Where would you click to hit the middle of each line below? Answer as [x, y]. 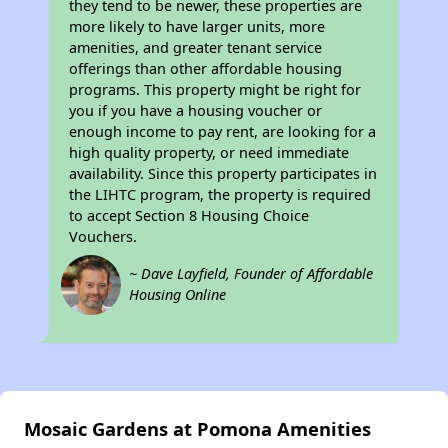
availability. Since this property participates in [223, 174]
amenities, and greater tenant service [196, 48]
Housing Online [178, 295]
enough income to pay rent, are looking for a [223, 132]
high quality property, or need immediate [209, 153]
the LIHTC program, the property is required [220, 195]
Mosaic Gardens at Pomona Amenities [197, 429]
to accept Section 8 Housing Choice [189, 216]
